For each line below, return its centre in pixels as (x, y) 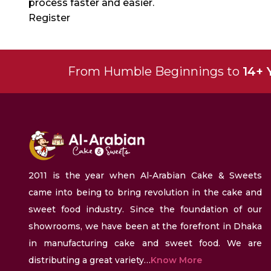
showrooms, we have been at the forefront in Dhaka (145, 227)
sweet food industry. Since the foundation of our (145, 210)
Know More (176, 260)
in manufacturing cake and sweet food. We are (145, 243)
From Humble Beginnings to (155, 71)
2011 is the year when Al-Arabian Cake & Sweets (145, 176)
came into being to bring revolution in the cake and (145, 193)
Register (49, 18)
